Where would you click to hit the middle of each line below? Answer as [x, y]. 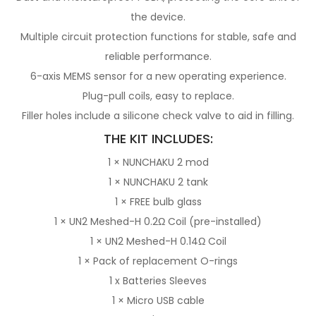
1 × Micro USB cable [158, 300]
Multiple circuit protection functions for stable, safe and [158, 37]
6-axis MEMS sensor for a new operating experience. [158, 76]
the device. [158, 17]
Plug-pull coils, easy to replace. [158, 96]
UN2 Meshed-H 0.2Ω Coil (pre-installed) [165, 221]
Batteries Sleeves [165, 281]
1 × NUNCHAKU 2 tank [158, 182]
